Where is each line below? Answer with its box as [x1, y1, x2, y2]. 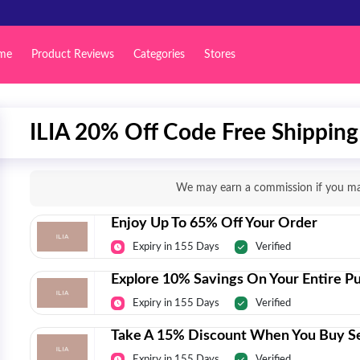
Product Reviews [31, 48, 114, 60]
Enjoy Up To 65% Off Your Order [111, 216, 317, 231]
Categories [133, 48, 185, 60]
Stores [203, 48, 235, 60]
